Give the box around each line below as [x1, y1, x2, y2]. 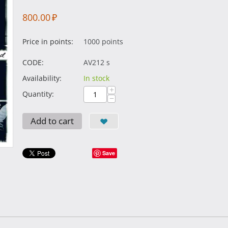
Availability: [22, 73, 62, 83]
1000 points [83, 37, 123, 46]
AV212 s [83, 58, 110, 67]
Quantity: [22, 89, 54, 99]
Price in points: [22, 37, 73, 46]
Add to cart [31, 115, 74, 127]
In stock [83, 73, 109, 83]
